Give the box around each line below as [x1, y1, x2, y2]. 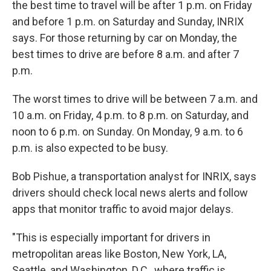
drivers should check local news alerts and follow [12, 186, 248, 199]
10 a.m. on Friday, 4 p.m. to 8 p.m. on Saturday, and [12, 109, 249, 122]
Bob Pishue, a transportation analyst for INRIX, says [12, 170, 256, 183]
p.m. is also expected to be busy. [12, 142, 168, 154]
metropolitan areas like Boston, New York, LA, [12, 247, 226, 260]
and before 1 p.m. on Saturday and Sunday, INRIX [12, 15, 244, 28]
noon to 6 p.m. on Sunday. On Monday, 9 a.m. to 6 [12, 125, 243, 138]
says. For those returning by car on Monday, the [12, 31, 237, 44]
